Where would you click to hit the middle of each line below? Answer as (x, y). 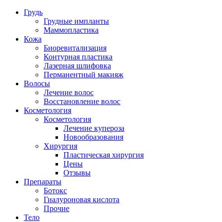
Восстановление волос (82, 101)
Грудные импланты (76, 21)
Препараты (43, 182)
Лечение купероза (94, 128)
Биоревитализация (75, 48)
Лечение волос (69, 92)
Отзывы (77, 173)
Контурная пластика (78, 57)
